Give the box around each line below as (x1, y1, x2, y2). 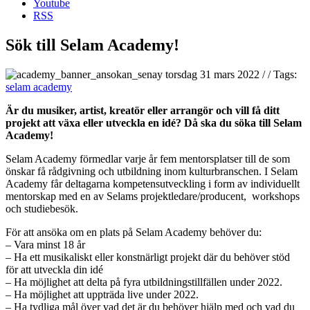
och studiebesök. (6, 202, 78, 215)
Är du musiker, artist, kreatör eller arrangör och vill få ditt (6, 104, 280, 116)
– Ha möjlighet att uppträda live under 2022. (6, 288, 199, 300)
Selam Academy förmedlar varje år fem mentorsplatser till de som (6, 152, 290, 165)
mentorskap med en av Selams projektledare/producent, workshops (6, 190, 300, 202)
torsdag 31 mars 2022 (165, 68, 262, 80)
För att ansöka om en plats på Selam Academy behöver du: (6, 226, 262, 238)
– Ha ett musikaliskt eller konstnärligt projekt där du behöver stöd (6, 250, 290, 263)
